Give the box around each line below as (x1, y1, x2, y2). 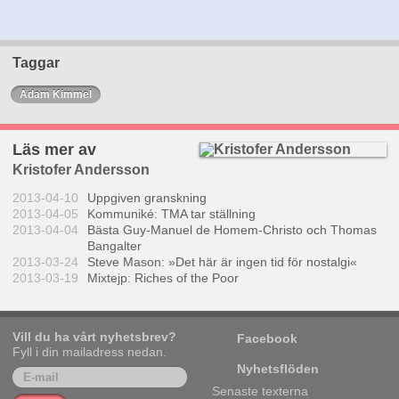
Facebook (237, 331, 297, 346)
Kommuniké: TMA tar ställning (87, 207, 256, 222)
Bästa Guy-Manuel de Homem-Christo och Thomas (87, 223, 377, 238)
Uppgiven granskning (87, 191, 207, 206)
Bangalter (87, 239, 142, 254)
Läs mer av (12, 141, 96, 159)
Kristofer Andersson (12, 162, 150, 178)
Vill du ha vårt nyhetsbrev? (12, 330, 176, 345)
